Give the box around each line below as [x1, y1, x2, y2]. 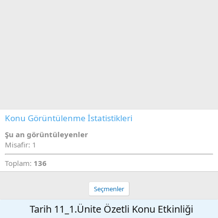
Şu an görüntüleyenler [5, 129, 88, 139]
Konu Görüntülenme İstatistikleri [5, 112, 132, 124]
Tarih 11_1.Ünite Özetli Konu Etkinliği [30, 202, 193, 216]
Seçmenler [94, 184, 124, 193]
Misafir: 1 [5, 140, 36, 149]
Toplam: [5, 158, 34, 168]
